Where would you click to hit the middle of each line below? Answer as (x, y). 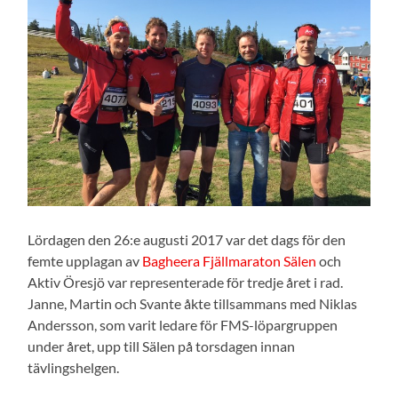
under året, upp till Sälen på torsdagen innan (162, 346)
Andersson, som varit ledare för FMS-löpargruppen (183, 324)
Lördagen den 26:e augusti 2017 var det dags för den (187, 239)
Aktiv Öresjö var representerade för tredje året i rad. (186, 282)
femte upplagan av (85, 260)
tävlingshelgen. (74, 367)
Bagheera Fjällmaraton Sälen (230, 260)
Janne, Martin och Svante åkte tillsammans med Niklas (193, 303)
